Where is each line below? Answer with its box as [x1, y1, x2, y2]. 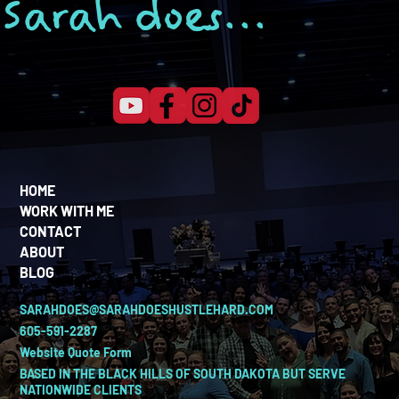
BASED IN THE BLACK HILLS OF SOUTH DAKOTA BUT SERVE [20, 365, 346, 381]
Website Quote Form [20, 344, 133, 360]
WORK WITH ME [20, 201, 115, 219]
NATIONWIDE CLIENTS [20, 381, 142, 397]
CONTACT [20, 222, 82, 240]
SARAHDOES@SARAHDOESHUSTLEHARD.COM [20, 301, 274, 317]
